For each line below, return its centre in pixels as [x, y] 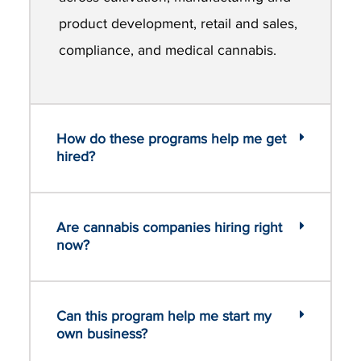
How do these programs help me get [171, 139]
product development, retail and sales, [178, 23]
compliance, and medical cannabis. [168, 50]
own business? [102, 334]
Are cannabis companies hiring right [169, 228]
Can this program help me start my [164, 317]
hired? [76, 157]
